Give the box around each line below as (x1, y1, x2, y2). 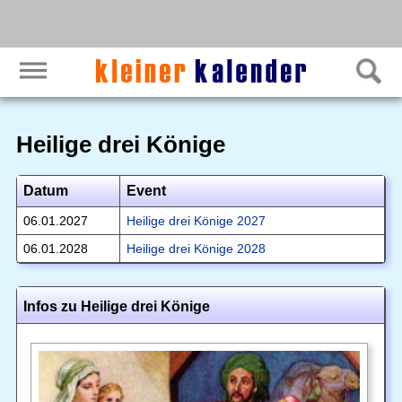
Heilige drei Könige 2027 (126, 213, 266, 228)
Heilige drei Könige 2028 (126, 240, 266, 256)
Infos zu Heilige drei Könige (22, 298, 210, 314)
